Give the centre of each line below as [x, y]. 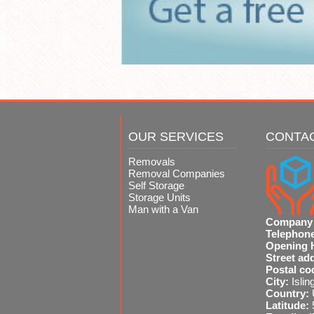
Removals [152, 162]
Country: [288, 294]
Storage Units [159, 198]
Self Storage [156, 186]
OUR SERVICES [176, 137]
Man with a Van [163, 210]
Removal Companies [177, 174]
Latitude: [288, 306]
